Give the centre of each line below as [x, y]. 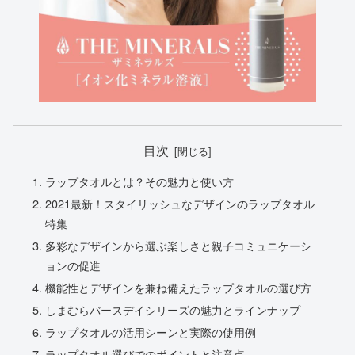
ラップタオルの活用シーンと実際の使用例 [151, 331]
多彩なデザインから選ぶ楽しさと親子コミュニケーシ [179, 246]
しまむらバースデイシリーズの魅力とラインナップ [173, 309]
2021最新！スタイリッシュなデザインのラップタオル [180, 204]
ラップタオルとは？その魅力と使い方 [140, 181]
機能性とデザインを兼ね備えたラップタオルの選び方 [179, 288]
